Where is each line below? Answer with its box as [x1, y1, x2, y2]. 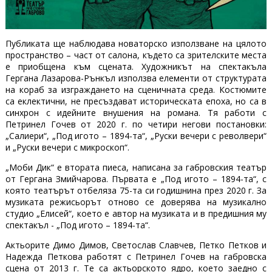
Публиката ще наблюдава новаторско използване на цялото [5, 38, 267, 50]
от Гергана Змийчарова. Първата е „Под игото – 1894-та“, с [5, 173, 267, 185]
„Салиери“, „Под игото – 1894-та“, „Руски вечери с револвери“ [5, 130, 267, 142]
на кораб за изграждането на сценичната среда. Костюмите [5, 84, 267, 96]
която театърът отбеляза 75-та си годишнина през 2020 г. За [5, 185, 267, 197]
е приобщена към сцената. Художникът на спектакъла [5, 61, 267, 73]
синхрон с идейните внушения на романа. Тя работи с [5, 107, 267, 119]
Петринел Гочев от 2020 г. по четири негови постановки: [5, 118, 267, 131]
